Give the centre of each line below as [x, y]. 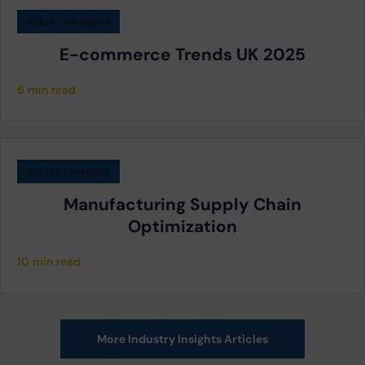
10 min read [49, 262]
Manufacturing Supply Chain [182, 204]
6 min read [46, 90]
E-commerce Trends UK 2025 [182, 55]
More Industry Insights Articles [182, 339]
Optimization [182, 226]
